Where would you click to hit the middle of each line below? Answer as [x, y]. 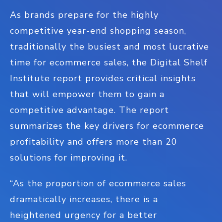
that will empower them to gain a [87, 94]
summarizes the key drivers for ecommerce [107, 126]
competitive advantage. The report [89, 110]
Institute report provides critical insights [103, 78]
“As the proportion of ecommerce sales [98, 183]
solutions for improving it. [72, 158]
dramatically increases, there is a [84, 199]
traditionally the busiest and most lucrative [110, 47]
